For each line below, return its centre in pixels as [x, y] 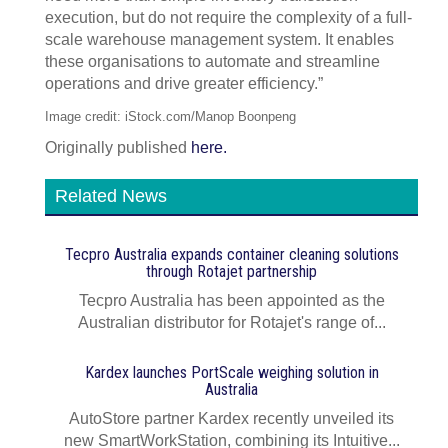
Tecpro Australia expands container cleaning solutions [231, 254]
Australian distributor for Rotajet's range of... [231, 322]
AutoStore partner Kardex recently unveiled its [231, 418]
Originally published [116, 147]
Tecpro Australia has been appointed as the [231, 300]
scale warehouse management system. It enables [219, 39]
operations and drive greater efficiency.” [184, 83]
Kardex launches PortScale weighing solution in [231, 372]
